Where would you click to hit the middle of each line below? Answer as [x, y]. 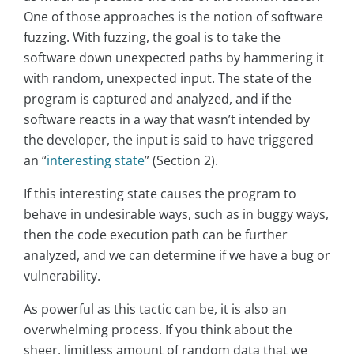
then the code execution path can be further [156, 235]
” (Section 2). [181, 161]
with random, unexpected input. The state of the [168, 79]
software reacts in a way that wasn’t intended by [167, 120]
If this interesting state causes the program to [160, 194]
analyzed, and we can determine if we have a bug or [177, 256]
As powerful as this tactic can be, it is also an [155, 309]
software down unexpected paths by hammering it [174, 58]
